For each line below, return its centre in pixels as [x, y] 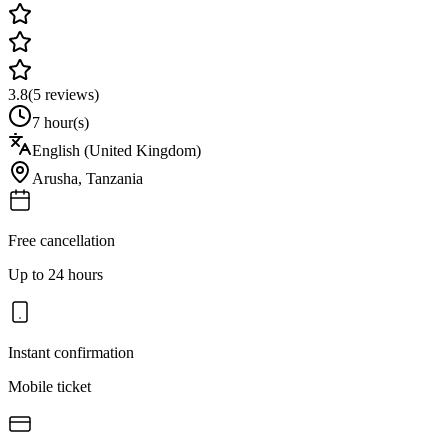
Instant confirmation [71, 352]
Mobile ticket [49, 386]
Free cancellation [61, 240]
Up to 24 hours [55, 274]
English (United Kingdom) [116, 150]
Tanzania [114, 178]
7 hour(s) [60, 122]
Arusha [55, 178]
